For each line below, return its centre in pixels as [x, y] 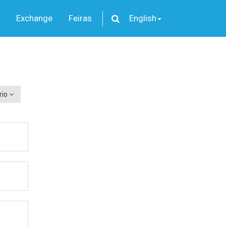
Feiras [80, 18]
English [143, 18]
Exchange [34, 18]
